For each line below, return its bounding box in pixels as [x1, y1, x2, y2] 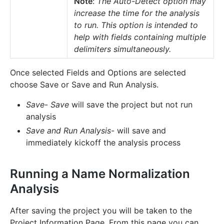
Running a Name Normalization [10, 166, 190, 181]
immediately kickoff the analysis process [26, 137, 180, 147]
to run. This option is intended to [74, 19, 198, 30]
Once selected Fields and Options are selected [10, 67, 186, 77]
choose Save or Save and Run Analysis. [10, 79, 158, 89]
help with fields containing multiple [74, 31, 206, 42]
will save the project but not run [69, 99, 192, 109]
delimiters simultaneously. [74, 43, 171, 54]
